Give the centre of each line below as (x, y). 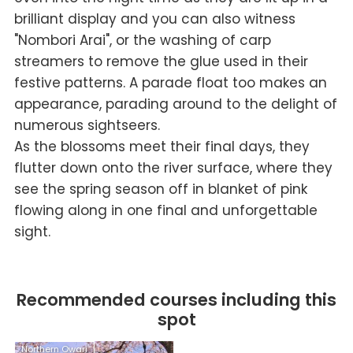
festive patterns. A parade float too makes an (170, 82)
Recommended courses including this (176, 299)
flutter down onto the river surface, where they (173, 167)
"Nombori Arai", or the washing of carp (142, 40)
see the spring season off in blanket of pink (160, 189)
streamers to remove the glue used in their (161, 61)
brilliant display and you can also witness (154, 19)
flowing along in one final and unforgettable (165, 210)
